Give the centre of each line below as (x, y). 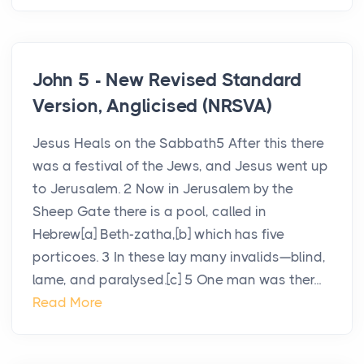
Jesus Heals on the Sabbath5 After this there (178, 143)
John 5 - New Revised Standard (167, 80)
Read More (67, 303)
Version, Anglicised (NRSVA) (152, 106)
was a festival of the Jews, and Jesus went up (180, 166)
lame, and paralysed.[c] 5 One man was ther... (177, 280)
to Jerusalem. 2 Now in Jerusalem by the (163, 189)
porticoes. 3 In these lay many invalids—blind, (179, 257)
